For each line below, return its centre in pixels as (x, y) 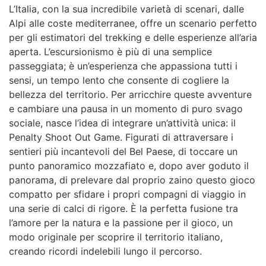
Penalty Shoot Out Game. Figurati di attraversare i (121, 137)
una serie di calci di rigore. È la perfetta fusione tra (123, 208)
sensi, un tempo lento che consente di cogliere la (119, 80)
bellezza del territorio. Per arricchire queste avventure (130, 94)
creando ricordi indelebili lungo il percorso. (105, 251)
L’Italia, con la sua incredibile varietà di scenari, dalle (126, 9)
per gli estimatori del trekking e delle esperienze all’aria (133, 37)
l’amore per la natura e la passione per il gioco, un (121, 222)
